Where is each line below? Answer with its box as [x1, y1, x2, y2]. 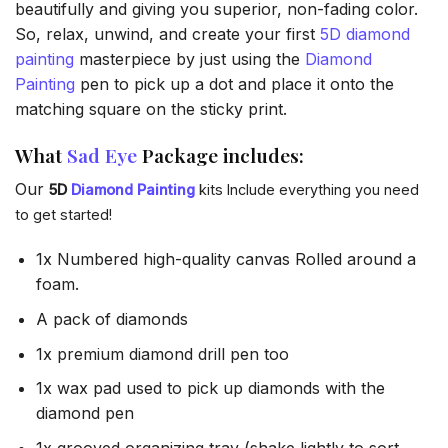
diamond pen [35, 403, 134, 424]
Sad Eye [67, 141, 137, 168]
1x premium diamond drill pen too [35, 343, 289, 364]
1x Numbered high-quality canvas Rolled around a [35, 249, 416, 270]
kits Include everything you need [195, 180, 419, 198]
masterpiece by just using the [74, 49, 305, 70]
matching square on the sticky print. [15, 99, 287, 120]
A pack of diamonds [35, 308, 188, 329]
